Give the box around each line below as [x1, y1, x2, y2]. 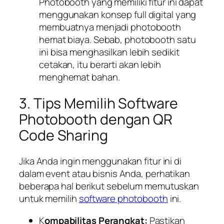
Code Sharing [19, 125, 108, 145]
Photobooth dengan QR [19, 109, 172, 129]
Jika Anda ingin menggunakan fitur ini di [19, 154, 181, 168]
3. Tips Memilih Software [19, 93, 178, 113]
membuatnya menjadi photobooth [39, 20, 181, 34]
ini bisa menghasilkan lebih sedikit [39, 45, 179, 59]
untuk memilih [19, 192, 79, 205]
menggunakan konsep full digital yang [39, 8, 196, 21]
